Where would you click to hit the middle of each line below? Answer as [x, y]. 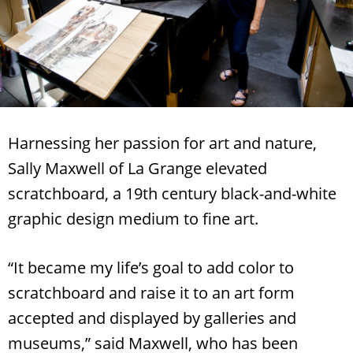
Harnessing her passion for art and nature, [162, 143]
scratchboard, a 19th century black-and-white [172, 193]
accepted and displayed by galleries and [152, 318]
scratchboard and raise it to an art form [151, 292]
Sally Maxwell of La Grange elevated [137, 168]
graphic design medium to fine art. [133, 218]
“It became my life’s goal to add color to [151, 267]
